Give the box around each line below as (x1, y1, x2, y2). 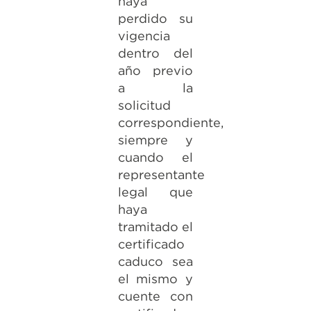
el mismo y (117, 271, 194, 286)
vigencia (117, 28, 170, 43)
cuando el (117, 150, 194, 165)
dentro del (117, 46, 194, 60)
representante (117, 167, 205, 182)
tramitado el (117, 219, 194, 234)
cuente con (117, 289, 194, 303)
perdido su (117, 11, 194, 26)
